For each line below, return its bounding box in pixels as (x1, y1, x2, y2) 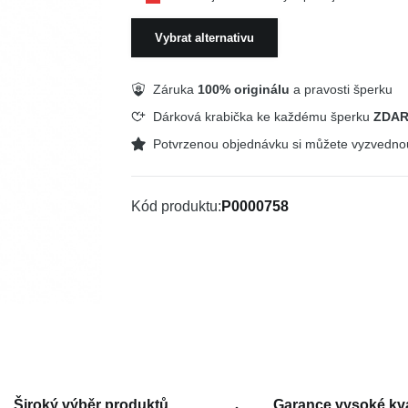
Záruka (153, 82, 199, 97)
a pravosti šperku (290, 82, 393, 97)
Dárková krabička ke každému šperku (153, 109, 374, 124)
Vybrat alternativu (155, 31, 255, 45)
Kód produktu (131, 199, 219, 214)
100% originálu (198, 82, 291, 97)
